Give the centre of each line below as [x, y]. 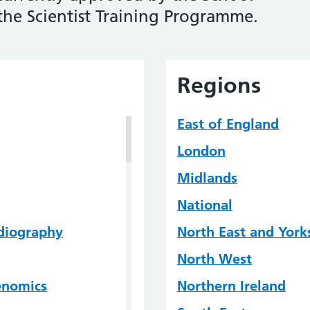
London [201, 151]
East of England [228, 124]
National [205, 205]
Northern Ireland [231, 286]
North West [215, 259]
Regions [219, 85]
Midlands [207, 178]
